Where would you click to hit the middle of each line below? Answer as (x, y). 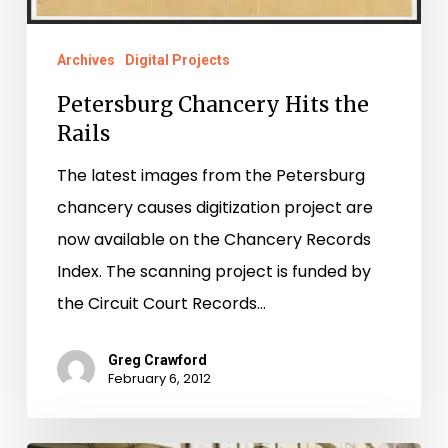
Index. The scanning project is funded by (213, 272)
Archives (85, 60)
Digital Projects (177, 60)
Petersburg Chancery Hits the (212, 105)
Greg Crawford (157, 360)
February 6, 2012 (159, 379)
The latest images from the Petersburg (210, 176)
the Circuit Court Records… (161, 304)
